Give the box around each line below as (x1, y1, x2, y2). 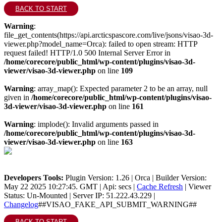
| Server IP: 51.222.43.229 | (67, 191, 155, 200)
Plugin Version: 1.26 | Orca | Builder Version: (63, 173, 207, 182)
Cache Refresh (137, 182, 183, 191)
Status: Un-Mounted (4, 191, 67, 200)
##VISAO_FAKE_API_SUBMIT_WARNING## (38, 200, 197, 209)
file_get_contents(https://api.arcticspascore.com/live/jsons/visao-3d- (4, 31, 213, 39)
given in (4, 93, 31, 102)
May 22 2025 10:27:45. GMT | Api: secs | (4, 182, 137, 191)
